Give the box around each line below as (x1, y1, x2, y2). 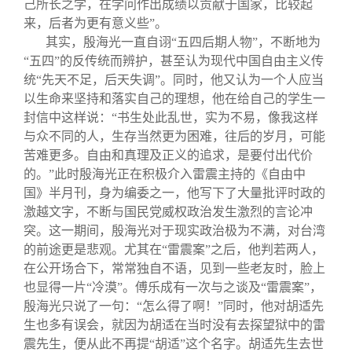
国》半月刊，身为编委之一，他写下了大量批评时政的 (24, 185, 325, 200)
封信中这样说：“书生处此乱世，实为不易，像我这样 (24, 110, 318, 124)
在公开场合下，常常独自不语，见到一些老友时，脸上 (24, 261, 325, 275)
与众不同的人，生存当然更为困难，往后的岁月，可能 (24, 129, 325, 143)
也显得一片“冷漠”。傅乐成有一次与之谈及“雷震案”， (24, 280, 322, 294)
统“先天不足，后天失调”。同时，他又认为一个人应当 (24, 72, 324, 86)
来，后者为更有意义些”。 (24, 16, 167, 30)
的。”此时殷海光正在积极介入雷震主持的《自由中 (24, 167, 306, 181)
